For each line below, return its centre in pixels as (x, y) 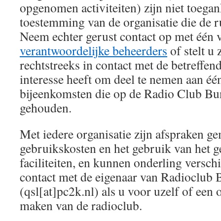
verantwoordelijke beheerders (93, 50)
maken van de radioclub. (81, 205)
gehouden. (46, 108)
